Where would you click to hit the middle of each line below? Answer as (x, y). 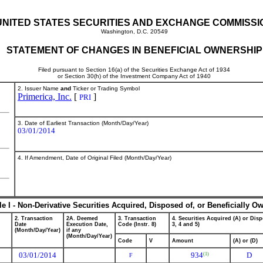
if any (74, 230)
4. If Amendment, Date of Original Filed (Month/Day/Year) (95, 158)
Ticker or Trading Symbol (105, 88)
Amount (183, 241)
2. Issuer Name (39, 88)
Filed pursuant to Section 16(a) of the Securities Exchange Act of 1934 (134, 70)
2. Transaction (34, 218)
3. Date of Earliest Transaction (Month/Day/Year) (83, 123)
